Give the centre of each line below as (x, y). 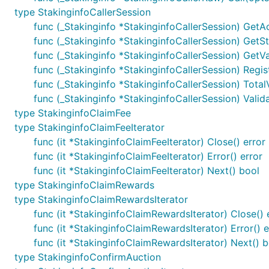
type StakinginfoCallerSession (83, 12)
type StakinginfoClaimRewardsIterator (101, 199)
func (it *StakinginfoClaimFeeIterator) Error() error (148, 156)
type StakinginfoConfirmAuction (88, 257)
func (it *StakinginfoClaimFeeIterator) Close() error (150, 142)
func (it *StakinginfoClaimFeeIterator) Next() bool (147, 171)
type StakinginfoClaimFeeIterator (89, 127)
